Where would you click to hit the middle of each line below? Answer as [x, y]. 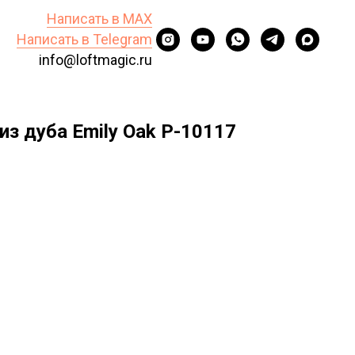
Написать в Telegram [84, 39]
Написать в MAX [99, 19]
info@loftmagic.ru [95, 60]
